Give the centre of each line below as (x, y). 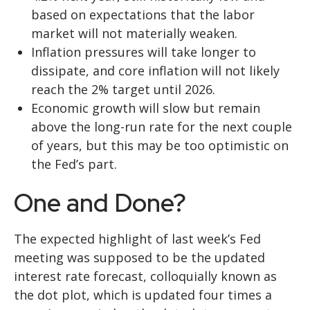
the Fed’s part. (74, 164)
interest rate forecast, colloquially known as (145, 276)
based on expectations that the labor (143, 15)
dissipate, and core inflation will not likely (155, 71)
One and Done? (100, 203)
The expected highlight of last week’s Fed (137, 239)
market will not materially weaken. (134, 33)
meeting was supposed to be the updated (139, 257)
